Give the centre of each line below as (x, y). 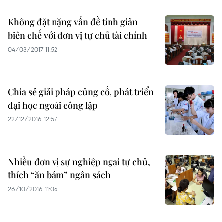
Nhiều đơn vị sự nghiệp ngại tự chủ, (79, 162)
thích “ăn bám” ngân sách (59, 175)
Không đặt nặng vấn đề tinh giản (73, 22)
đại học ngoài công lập (53, 105)
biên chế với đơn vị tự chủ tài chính (78, 35)
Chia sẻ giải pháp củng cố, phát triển (81, 92)
